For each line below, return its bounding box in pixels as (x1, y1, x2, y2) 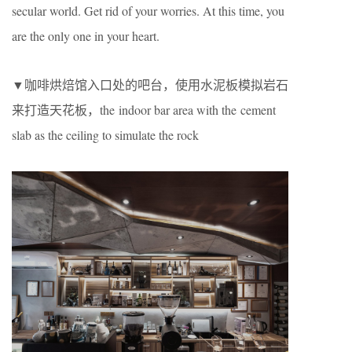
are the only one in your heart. (12, 27, 159, 44)
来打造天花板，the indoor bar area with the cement (12, 101, 276, 118)
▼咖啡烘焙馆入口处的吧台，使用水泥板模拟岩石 (12, 75, 288, 93)
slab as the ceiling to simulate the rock (12, 126, 199, 143)
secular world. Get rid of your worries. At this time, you (12, 2, 284, 19)
